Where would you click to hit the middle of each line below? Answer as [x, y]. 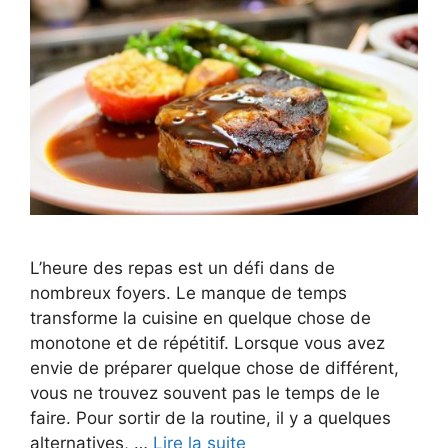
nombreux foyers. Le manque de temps [188, 292]
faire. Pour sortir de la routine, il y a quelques [210, 417]
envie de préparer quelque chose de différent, [214, 367]
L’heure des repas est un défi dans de [182, 267]
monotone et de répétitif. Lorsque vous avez [207, 342]
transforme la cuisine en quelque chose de [200, 317]
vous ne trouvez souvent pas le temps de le [205, 392]
